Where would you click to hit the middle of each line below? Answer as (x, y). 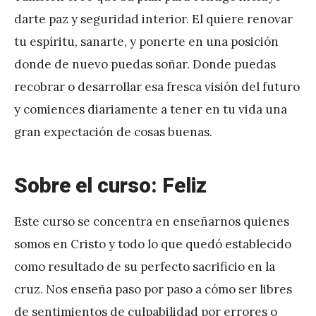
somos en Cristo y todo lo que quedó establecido (153, 244)
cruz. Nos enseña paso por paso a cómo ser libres (153, 290)
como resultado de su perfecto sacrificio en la (145, 267)
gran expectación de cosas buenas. (113, 132)
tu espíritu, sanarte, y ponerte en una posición (146, 42)
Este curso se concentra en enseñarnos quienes (152, 222)
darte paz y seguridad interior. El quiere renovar (153, 19)
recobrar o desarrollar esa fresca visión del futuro (157, 87)
